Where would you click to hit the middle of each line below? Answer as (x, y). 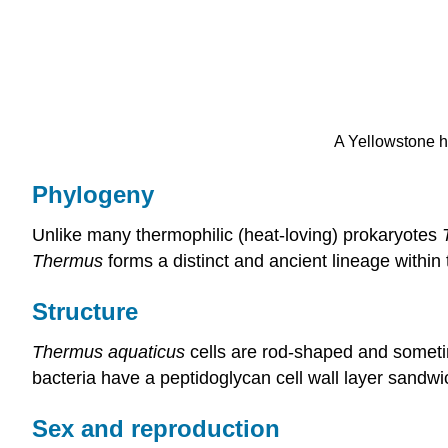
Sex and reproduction (156, 428)
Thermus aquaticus (108, 351)
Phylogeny (93, 195)
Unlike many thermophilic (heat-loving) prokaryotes (237, 234)
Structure (85, 311)
